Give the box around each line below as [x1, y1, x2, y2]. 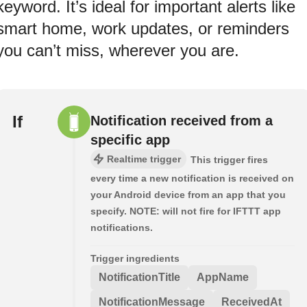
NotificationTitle [99, 271, 180, 284]
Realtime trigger [107, 153, 181, 165]
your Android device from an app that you [90, 189, 286, 201]
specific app [90, 132, 170, 148]
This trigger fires [191, 154, 268, 166]
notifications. [90, 222, 153, 234]
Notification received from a [90, 113, 273, 129]
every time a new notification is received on [90, 173, 294, 184]
